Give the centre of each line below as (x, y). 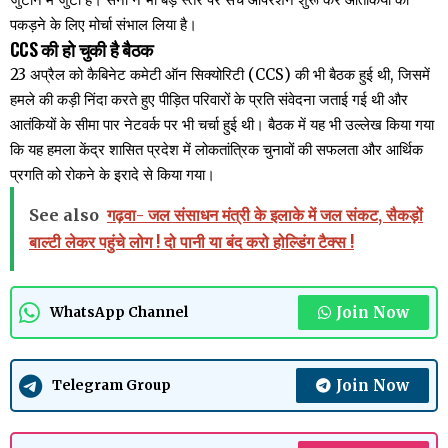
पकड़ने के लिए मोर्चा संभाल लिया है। (103, 25)
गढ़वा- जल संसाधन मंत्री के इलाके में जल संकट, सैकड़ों (265, 215)
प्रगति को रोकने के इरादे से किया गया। (112, 175)
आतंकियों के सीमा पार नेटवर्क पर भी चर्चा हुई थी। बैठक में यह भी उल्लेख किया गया (222, 125)
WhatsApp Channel (119, 312)
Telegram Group (111, 385)
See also (64, 215)
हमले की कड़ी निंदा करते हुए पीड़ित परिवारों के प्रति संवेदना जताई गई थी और (209, 100)
